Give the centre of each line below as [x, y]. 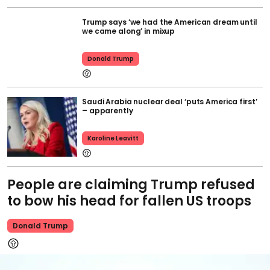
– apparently [108, 110]
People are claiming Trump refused [131, 184]
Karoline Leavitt [113, 138]
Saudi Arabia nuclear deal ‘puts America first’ [170, 101]
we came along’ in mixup [129, 31]
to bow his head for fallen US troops [129, 201]
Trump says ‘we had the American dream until [170, 22]
